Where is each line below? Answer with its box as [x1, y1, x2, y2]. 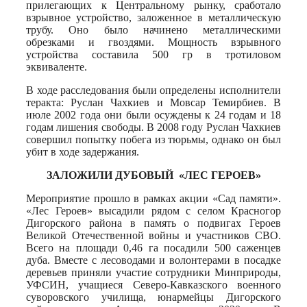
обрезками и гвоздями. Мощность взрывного [26, 36, 281, 48]
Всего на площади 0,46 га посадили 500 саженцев [26, 241, 281, 254]
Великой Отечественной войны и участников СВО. [26, 229, 281, 241]
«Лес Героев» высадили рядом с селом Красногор [26, 204, 281, 217]
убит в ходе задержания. [26, 145, 139, 158]
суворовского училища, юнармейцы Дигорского [26, 291, 281, 303]
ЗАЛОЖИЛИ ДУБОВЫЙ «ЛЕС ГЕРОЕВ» [46, 169, 261, 181]
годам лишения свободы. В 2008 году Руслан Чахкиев [26, 121, 281, 133]
